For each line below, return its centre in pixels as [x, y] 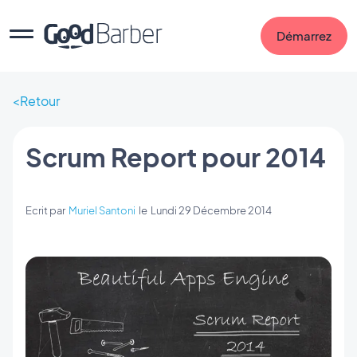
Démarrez [304, 35]
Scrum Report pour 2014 [176, 157]
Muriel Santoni [102, 210]
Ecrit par [47, 210]
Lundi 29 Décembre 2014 [211, 210]
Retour [40, 101]
